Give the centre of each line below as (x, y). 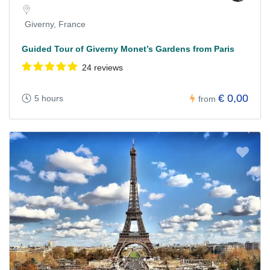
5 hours (49, 99)
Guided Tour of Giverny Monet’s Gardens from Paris (128, 49)
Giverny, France (55, 24)
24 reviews (102, 68)
